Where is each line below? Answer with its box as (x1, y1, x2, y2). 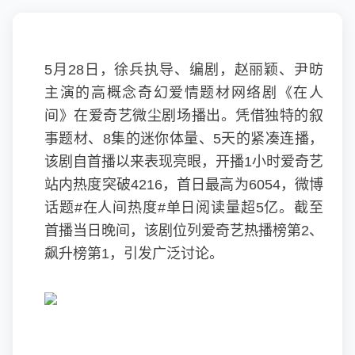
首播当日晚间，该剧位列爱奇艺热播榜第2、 (44, 223, 323, 239)
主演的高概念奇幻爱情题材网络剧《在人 (44, 85, 323, 101)
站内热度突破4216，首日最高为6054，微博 (44, 177, 323, 193)
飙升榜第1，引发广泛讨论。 (44, 246, 223, 261)
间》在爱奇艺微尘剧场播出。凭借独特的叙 (44, 108, 323, 124)
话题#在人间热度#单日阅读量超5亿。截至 (44, 200, 323, 216)
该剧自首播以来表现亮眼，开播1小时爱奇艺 (44, 154, 323, 170)
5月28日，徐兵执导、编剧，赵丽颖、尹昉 (44, 62, 323, 78)
